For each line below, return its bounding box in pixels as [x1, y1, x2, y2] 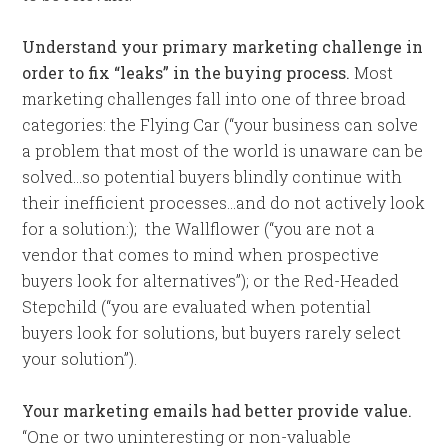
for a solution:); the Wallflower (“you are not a [22, 218, 376, 239]
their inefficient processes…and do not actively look [22, 192, 426, 213]
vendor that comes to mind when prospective [22, 244, 380, 265]
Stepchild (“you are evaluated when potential [22, 296, 372, 317]
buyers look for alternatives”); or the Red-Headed [22, 270, 400, 291]
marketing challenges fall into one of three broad [22, 88, 407, 109]
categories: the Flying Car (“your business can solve [22, 114, 419, 135]
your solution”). [22, 348, 138, 369]
